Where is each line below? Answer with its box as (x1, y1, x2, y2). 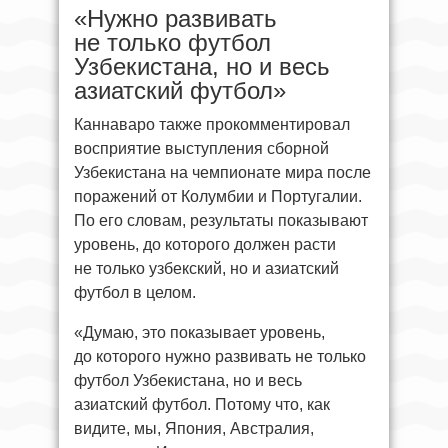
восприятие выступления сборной (74, 139, 329, 157)
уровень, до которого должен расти (74, 235, 336, 253)
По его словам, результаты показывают (74, 211, 368, 229)
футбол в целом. (74, 283, 196, 301)
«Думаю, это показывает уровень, (74, 323, 325, 341)
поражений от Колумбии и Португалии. (74, 187, 362, 205)
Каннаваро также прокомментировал (74, 115, 350, 133)
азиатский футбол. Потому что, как (74, 395, 330, 413)
